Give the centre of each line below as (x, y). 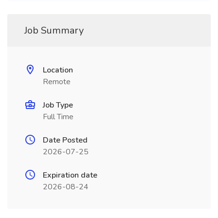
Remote (57, 82)
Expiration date (70, 175)
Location (58, 70)
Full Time (58, 117)
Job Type (58, 105)
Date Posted (65, 140)
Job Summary (54, 30)
